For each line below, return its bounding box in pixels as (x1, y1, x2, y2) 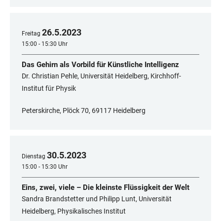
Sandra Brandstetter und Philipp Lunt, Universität (22, 195, 172, 203)
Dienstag (22, 153, 45, 160)
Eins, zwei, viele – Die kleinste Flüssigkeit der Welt (22, 183, 189, 192)
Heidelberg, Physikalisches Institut (22, 207, 126, 216)
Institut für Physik (22, 84, 76, 93)
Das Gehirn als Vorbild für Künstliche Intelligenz (22, 60, 179, 70)
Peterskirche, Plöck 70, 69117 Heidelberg (22, 107, 146, 115)
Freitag (22, 30, 40, 37)
